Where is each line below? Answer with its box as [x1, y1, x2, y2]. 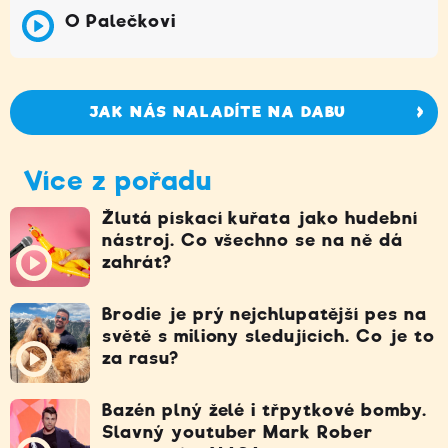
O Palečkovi [64, 10, 177, 31]
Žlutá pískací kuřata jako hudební [102, 207, 418, 228]
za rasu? [102, 347, 179, 368]
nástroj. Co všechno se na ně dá [102, 229, 403, 250]
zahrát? [102, 251, 172, 272]
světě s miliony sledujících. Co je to [102, 325, 435, 346]
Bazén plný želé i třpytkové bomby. [102, 399, 427, 420]
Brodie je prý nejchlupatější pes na [102, 303, 427, 324]
